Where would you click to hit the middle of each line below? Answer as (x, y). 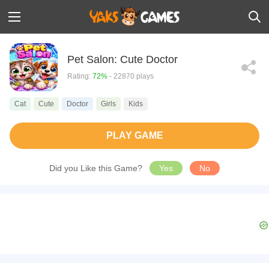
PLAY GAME (134, 135)
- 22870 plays (131, 76)
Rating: (80, 76)
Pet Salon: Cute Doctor (122, 59)
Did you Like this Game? (97, 168)
